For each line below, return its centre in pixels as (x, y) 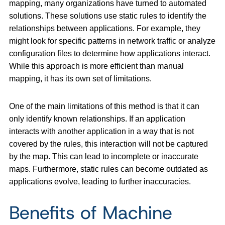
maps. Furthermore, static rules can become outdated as (108, 169)
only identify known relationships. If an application (97, 119)
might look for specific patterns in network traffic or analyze (112, 41)
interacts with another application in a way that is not (101, 131)
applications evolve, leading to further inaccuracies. (100, 181)
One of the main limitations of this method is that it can (104, 106)
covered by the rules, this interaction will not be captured (108, 144)
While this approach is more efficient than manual (96, 66)
